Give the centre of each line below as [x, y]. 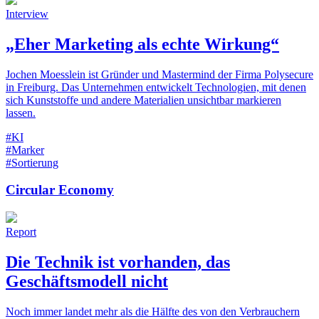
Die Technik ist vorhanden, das [118, 262]
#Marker [25, 150]
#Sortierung [32, 162]
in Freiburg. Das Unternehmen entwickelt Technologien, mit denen [156, 87]
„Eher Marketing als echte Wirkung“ [142, 44]
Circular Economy [60, 190]
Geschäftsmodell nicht [87, 281]
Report [21, 231]
